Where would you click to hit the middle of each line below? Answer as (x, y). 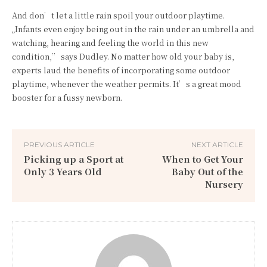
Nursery (224, 184)
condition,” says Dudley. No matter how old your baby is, (123, 56)
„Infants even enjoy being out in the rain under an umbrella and (133, 29)
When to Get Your (202, 159)
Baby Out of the (207, 171)
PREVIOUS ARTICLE (59, 144)
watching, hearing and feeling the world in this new (110, 42)
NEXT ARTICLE (217, 144)
